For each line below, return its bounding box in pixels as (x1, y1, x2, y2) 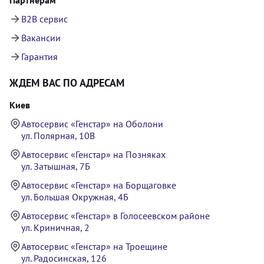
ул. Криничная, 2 (21, 221, 90, 233)
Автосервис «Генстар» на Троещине (21, 240, 167, 252)
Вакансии (21, 31, 61, 44)
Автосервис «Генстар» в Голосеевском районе (21, 209, 210, 222)
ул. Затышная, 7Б (21, 160, 90, 172)
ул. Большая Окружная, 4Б (21, 190, 128, 203)
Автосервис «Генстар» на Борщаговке (21, 179, 176, 191)
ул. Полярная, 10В (21, 129, 95, 141)
